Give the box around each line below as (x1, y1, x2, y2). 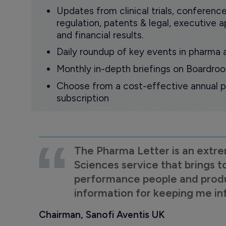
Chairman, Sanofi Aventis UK (38, 209, 165, 221)
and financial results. (56, 29, 143, 41)
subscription (56, 92, 109, 104)
